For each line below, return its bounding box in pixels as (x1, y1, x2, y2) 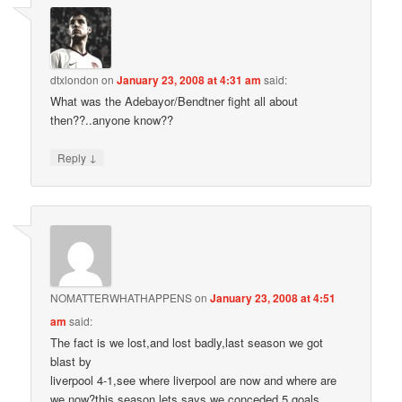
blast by (50, 353, 92, 371)
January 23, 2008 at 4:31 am (117, 71, 262, 88)
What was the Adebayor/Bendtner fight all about (50, 92, 299, 109)
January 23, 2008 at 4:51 (210, 290, 336, 307)
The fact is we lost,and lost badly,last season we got (50, 334, 324, 352)
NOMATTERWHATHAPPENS (50, 290, 193, 306)
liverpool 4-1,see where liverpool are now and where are (50, 371, 337, 389)
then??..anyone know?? (50, 110, 174, 128)
